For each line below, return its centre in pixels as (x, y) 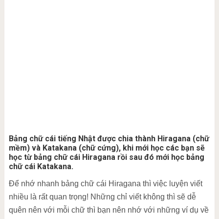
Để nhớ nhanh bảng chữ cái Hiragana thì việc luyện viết (105, 184)
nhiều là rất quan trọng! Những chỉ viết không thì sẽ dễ (102, 197)
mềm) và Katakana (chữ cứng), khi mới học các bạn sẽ (107, 148)
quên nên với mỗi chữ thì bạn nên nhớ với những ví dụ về (109, 210)
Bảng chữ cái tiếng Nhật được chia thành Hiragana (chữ (109, 139)
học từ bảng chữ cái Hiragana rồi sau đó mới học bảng (106, 157)
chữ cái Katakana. (41, 166)
